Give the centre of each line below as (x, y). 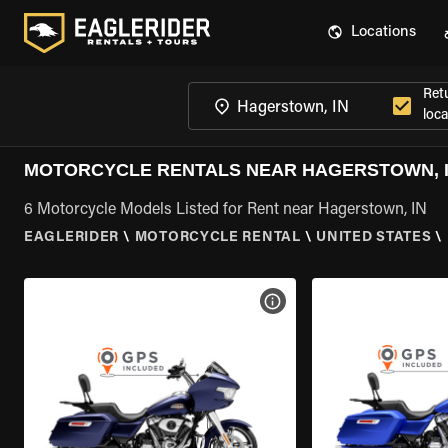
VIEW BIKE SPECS (334, 301)
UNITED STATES (374, 238)
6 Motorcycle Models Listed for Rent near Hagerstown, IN (225, 210)
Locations (383, 32)
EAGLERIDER (71, 238)
